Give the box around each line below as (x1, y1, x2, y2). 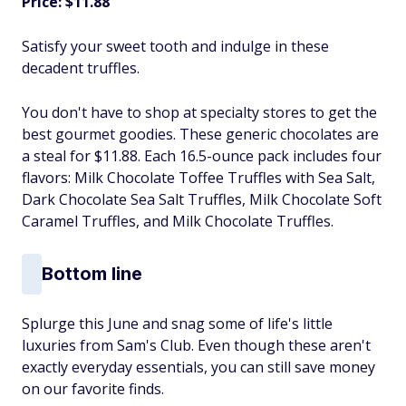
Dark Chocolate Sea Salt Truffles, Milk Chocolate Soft (22, 188, 382, 209)
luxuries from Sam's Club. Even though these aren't (22, 334, 371, 355)
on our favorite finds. (22, 378, 164, 399)
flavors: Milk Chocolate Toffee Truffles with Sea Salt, (22, 167, 375, 188)
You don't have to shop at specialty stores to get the (22, 101, 377, 122)
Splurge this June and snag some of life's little (22, 313, 333, 333)
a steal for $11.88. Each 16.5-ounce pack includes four (22, 145, 382, 166)
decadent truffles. (22, 57, 140, 78)
